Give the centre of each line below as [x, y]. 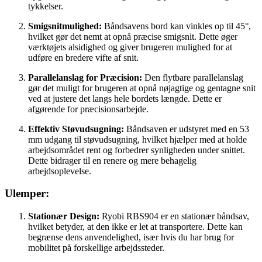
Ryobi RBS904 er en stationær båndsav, [174, 216]
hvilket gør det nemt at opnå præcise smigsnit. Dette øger [133, 36]
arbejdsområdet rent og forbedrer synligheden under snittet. [137, 150]
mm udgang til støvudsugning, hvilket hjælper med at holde [137, 139]
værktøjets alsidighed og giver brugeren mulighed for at [130, 47]
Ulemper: [27, 194]
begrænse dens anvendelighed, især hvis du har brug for [131, 237]
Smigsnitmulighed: [65, 26]
